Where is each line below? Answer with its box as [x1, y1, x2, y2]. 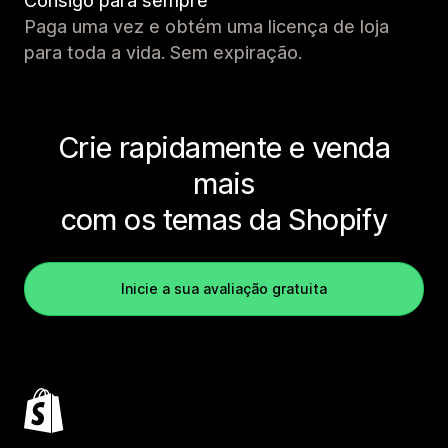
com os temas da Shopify [60, 201, 388, 237]
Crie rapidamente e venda [57, 129, 391, 165]
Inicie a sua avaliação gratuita [121, 279, 327, 297]
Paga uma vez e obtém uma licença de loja [24, 15, 389, 37]
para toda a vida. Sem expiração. [24, 41, 302, 63]
